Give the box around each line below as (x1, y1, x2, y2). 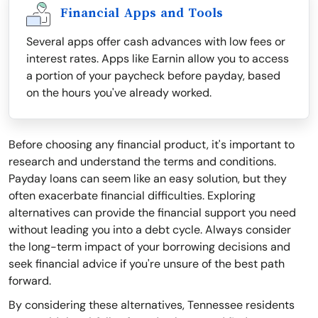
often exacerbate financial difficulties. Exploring (9, 188, 256, 204)
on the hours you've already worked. (26, 85, 212, 101)
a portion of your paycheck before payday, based (26, 68, 280, 84)
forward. (9, 273, 51, 289)
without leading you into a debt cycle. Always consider (9, 222, 291, 238)
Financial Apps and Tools (60, 6, 223, 21)
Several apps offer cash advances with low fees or (26, 34, 285, 50)
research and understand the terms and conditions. (9, 154, 276, 170)
